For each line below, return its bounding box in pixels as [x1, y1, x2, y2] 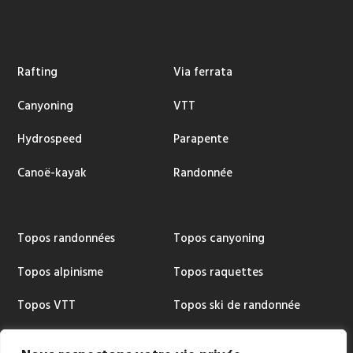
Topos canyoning [173, 229, 265, 247]
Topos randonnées [17, 229, 116, 247]
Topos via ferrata [17, 331, 112, 347]
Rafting [17, 63, 58, 80]
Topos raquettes [173, 263, 263, 281]
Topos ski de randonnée [173, 297, 300, 314]
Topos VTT [17, 297, 76, 314]
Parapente [173, 131, 229, 148]
